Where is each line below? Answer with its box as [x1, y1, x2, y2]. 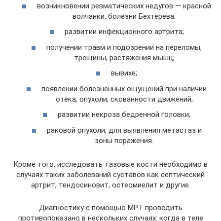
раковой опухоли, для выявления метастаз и [46, 125, 202, 135]
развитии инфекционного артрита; [64, 27, 184, 36]
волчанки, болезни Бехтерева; [73, 11, 176, 21]
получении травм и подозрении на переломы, [46, 42, 202, 52]
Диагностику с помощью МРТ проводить [38, 203, 183, 212]
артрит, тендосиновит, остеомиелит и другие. [31, 180, 190, 189]
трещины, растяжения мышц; [74, 53, 175, 62]
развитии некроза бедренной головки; [58, 110, 190, 119]
